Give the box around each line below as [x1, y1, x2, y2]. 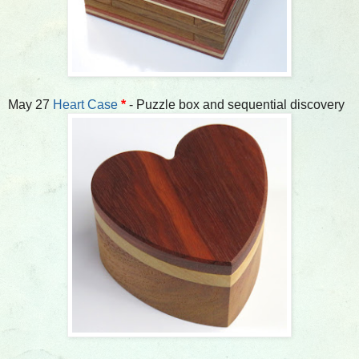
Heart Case [53, 97, 118, 111]
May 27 [8, 97, 53, 111]
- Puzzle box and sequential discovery [129, 97, 345, 111]
